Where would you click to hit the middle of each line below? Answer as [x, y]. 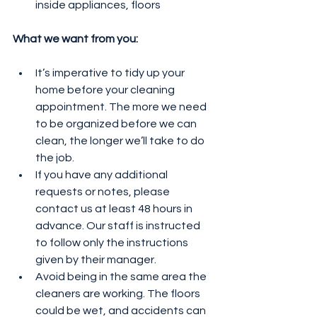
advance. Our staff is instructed [119, 226]
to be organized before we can [117, 124]
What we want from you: [75, 39]
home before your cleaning [106, 90]
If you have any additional [103, 175]
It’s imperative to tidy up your [111, 73]
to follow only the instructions [113, 243]
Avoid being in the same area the [122, 277]
